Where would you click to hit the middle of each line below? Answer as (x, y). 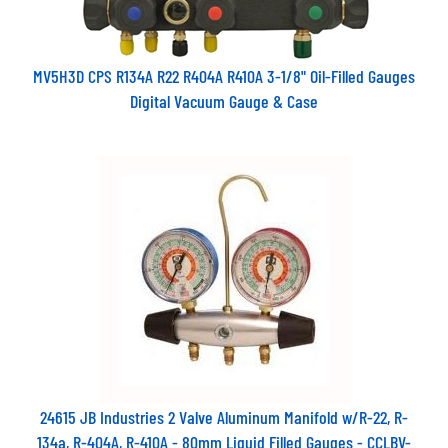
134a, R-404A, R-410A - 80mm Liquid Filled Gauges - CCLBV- (224, 434)
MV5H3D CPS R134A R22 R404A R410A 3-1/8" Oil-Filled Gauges (224, 68)
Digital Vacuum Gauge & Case (224, 93)
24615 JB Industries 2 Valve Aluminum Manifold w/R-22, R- (224, 409)
